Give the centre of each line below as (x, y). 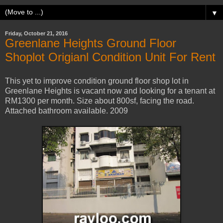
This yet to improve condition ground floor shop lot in (97, 81)
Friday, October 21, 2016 (36, 33)
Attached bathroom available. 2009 (66, 111)
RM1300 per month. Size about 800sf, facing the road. (100, 101)
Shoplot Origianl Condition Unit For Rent (110, 57)
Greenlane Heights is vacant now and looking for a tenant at (110, 91)
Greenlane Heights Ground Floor (91, 43)
